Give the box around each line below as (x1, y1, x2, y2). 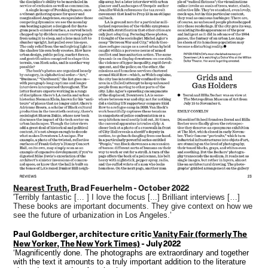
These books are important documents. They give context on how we (13, 202, 253, 211)
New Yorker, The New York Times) (13, 237, 141, 249)
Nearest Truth (13, 182, 68, 194)
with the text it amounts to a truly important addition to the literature (13, 257, 246, 267)
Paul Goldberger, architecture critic (13, 228, 153, 240)
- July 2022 (140, 237, 181, 249)
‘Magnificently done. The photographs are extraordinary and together (13, 248, 249, 258)
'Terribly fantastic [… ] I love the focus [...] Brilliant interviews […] (13, 193, 240, 202)
